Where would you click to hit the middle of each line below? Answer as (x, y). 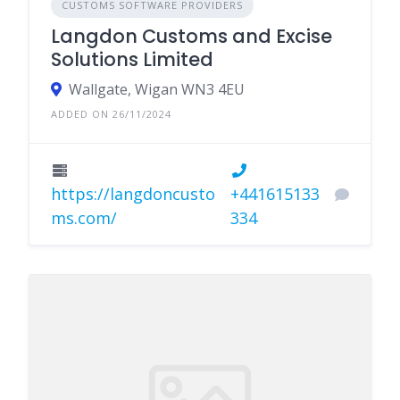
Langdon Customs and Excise (192, 37)
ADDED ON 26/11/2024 (111, 114)
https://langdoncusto (133, 194)
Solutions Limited (132, 60)
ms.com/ (84, 218)
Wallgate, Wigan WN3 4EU (157, 90)
